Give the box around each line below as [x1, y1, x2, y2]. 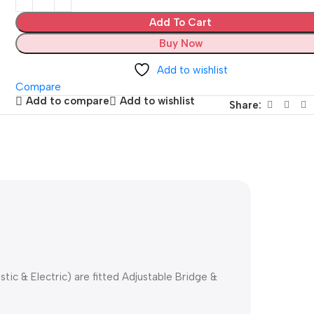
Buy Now [158, 36, 203, 50]
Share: [228, 98, 261, 111]
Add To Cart [149, 15, 212, 29]
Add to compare [26, 95, 110, 108]
